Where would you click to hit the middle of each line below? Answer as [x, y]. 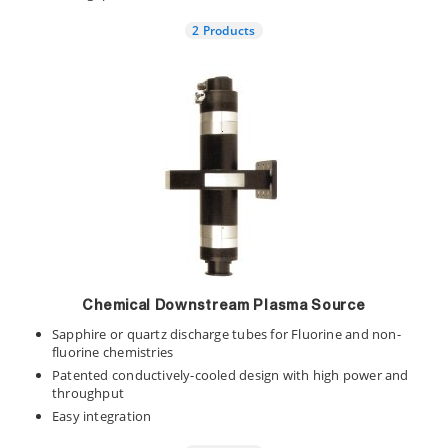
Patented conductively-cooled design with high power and [230, 375]
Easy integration [102, 416]
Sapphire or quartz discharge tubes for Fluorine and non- [226, 334]
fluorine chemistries [113, 352]
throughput [88, 393]
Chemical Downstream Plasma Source [224, 306]
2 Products [224, 29]
